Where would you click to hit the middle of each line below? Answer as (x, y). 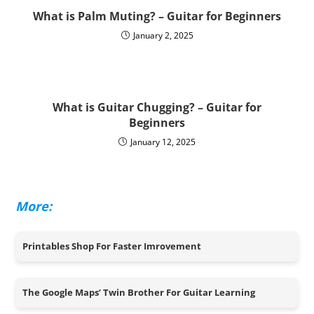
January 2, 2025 (163, 35)
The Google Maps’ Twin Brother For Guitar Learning (139, 292)
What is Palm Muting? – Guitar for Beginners (157, 16)
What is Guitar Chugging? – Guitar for (157, 107)
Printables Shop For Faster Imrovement (112, 246)
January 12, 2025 (163, 142)
